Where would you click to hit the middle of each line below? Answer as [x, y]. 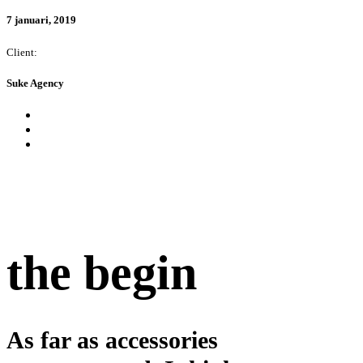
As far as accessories [112, 340]
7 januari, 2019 [41, 19]
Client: [22, 52]
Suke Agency [35, 83]
